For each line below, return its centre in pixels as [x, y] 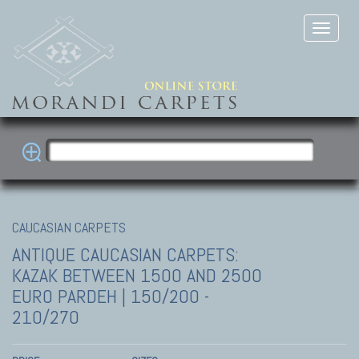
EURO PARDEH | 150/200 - [111, 296]
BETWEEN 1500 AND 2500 [162, 275]
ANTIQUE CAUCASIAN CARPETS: [125, 254]
